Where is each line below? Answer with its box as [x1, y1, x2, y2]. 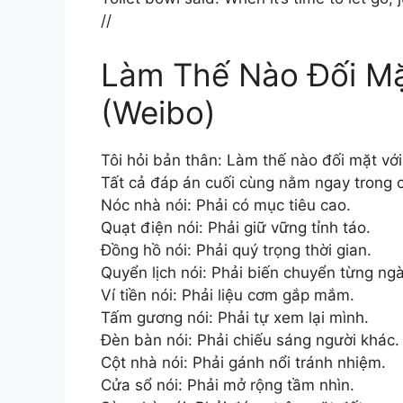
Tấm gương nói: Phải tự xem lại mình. [101, 308, 369, 327]
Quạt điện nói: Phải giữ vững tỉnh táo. [101, 218, 371, 237]
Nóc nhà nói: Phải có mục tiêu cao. [101, 195, 351, 214]
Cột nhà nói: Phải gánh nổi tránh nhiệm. [101, 353, 386, 372]
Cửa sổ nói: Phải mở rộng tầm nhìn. [101, 375, 354, 394]
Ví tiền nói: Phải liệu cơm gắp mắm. [101, 285, 354, 304]
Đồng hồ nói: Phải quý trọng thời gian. [101, 240, 372, 259]
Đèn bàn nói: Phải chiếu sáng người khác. [101, 330, 399, 349]
